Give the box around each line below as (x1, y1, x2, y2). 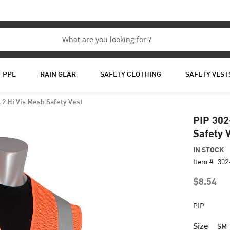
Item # (193, 157, 214, 166)
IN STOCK (193, 145, 224, 154)
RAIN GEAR (40, 72, 76, 79)
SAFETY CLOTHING (100, 72, 161, 79)
